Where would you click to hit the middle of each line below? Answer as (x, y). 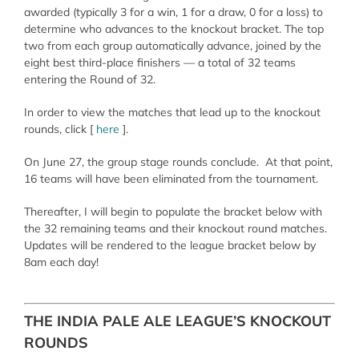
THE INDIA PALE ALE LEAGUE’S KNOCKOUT (177, 321)
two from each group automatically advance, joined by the (172, 45)
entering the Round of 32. (89, 79)
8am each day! (61, 262)
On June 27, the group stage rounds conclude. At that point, (178, 161)
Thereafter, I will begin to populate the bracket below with (173, 211)
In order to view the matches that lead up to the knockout (172, 112)
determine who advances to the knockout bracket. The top (173, 28)
